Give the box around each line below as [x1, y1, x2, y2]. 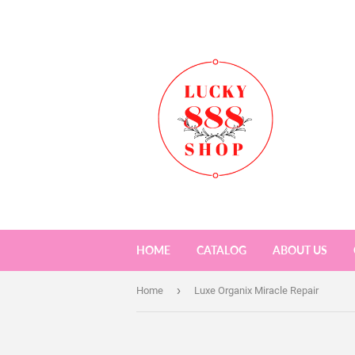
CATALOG [197, 243, 246, 257]
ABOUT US [273, 243, 327, 257]
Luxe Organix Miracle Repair [194, 284, 319, 296]
